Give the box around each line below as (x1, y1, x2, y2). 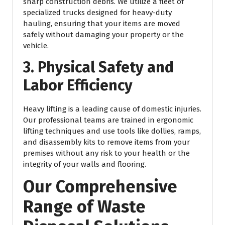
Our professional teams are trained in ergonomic (23, 116, 193, 125)
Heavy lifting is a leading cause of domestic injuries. (23, 104, 201, 114)
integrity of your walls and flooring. (23, 160, 146, 169)
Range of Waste (23, 196, 146, 217)
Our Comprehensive (23, 176, 177, 197)
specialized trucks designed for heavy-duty (23, 8, 172, 18)
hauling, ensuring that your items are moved (23, 19, 180, 29)
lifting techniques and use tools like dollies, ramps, (23, 127, 201, 136)
